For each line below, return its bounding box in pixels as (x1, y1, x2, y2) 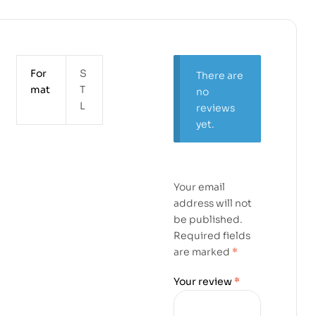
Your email (174, 180, 226, 193)
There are (195, 68, 243, 82)
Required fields (174, 229, 251, 242)
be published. (174, 212, 243, 226)
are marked (174, 245, 233, 258)
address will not (174, 196, 253, 209)
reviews (195, 101, 235, 114)
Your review (174, 275, 235, 288)
